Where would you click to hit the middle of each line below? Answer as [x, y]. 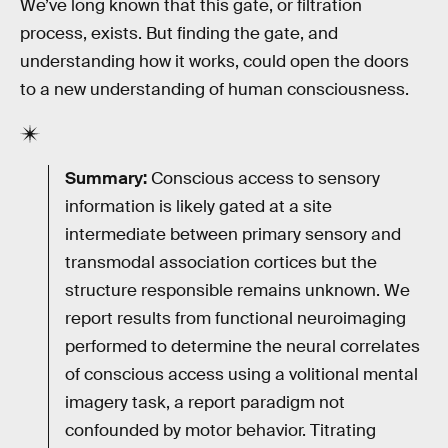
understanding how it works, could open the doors [214, 61]
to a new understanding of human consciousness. [214, 89]
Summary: [106, 179]
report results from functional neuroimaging [235, 319]
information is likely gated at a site [198, 207]
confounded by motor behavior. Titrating [220, 431]
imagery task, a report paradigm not [205, 403]
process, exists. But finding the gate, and [179, 33]
